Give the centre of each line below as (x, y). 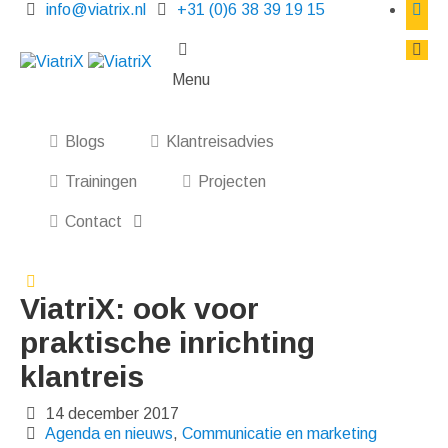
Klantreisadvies (219, 141)
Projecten (231, 181)
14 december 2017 (111, 413)
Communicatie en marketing (280, 433)
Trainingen (101, 181)
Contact (96, 221)
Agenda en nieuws (109, 433)
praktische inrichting (167, 342)
